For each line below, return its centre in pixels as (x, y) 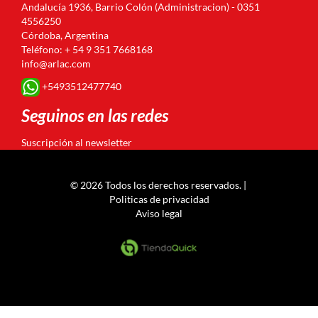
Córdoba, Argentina (65, 35)
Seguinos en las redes (95, 115)
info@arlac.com (56, 64)
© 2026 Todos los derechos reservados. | (159, 185)
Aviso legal (159, 213)
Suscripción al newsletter (77, 142)
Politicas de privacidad (159, 199)
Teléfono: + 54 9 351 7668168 (87, 49)
